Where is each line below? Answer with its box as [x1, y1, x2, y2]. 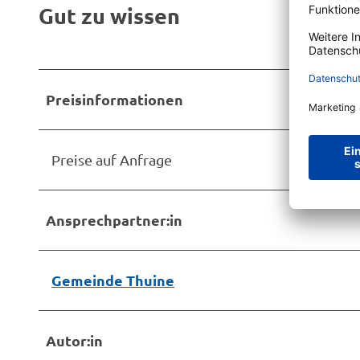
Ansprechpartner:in [46, 210, 182, 229]
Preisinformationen [46, 89, 183, 108]
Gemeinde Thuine [51, 270, 174, 289]
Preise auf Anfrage [51, 150, 172, 168]
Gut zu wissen [39, 2, 180, 30]
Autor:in [46, 330, 103, 350]
